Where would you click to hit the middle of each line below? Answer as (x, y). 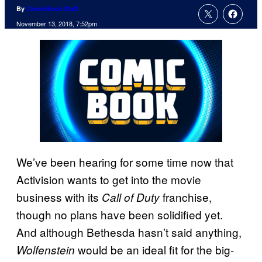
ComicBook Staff (52, 9)
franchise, (186, 196)
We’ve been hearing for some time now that (125, 161)
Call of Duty (131, 197)
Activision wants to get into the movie (109, 179)
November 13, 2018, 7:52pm (57, 24)
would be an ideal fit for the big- (154, 249)
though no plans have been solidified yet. (120, 214)
